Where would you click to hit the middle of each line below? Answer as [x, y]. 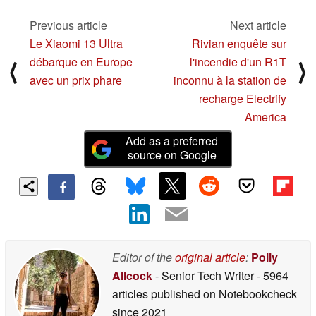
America [266, 117]
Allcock [132, 275]
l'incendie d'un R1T [238, 62]
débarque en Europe [81, 62]
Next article [258, 25]
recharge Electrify [243, 99]
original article [210, 257]
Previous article [68, 25]
